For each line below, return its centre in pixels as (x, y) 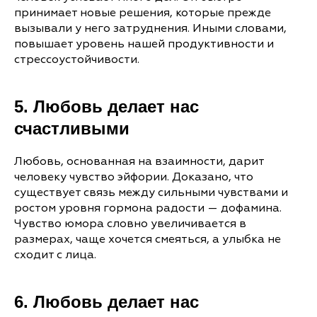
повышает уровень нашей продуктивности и (144, 44)
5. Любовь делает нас (106, 107)
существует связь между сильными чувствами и (151, 193)
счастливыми (72, 129)
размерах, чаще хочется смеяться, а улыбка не (148, 240)
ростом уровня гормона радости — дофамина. (148, 208)
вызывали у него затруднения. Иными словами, (150, 29)
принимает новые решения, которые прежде (143, 13)
